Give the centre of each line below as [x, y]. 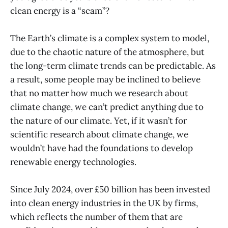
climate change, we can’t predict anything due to [107, 107]
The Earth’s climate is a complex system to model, [110, 38]
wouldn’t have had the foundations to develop [102, 148]
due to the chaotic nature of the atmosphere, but [107, 52]
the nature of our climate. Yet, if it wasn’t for [98, 121]
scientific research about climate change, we [99, 135]
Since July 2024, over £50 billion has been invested [110, 190]
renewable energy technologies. [73, 162]
